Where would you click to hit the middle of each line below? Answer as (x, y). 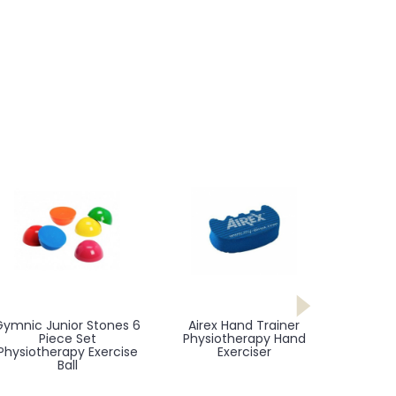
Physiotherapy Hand (244, 339)
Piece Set (67, 339)
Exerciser (244, 352)
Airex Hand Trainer (244, 325)
